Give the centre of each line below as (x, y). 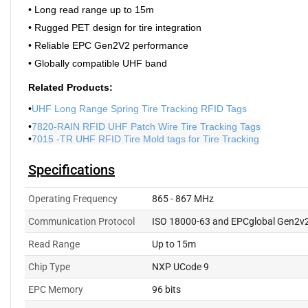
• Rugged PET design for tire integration (115, 27)
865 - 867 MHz (183, 199)
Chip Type (49, 267)
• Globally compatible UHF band (98, 63)
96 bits (166, 289)
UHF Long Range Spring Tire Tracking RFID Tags (139, 109)
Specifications (71, 170)
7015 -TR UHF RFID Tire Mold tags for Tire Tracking (145, 139)
